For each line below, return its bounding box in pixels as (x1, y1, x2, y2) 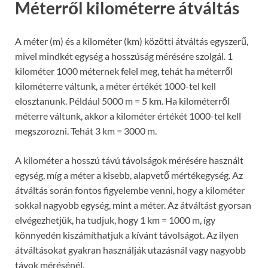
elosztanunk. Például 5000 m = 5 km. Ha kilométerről (15, 95, 230, 107)
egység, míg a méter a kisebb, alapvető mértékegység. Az (15, 169, 243, 181)
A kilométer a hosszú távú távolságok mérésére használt (15, 154, 243, 166)
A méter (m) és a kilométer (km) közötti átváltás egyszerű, (15, 35, 248, 47)
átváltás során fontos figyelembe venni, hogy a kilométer (15, 184, 245, 196)
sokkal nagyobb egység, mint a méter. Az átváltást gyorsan (15, 199, 251, 211)
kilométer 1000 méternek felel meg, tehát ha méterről (15, 65, 233, 77)
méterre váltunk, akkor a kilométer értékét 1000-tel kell (15, 110, 241, 122)
